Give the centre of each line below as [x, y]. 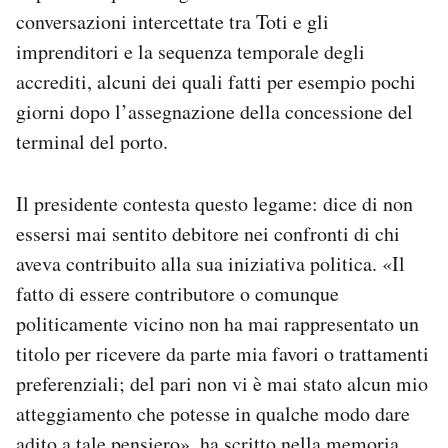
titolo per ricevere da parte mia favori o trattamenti [222, 354]
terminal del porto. [92, 142]
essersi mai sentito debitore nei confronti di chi [208, 234]
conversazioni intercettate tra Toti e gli [172, 22]
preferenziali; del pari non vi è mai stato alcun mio [222, 384]
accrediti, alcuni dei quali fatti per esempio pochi [216, 82]
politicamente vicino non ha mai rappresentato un [217, 324]
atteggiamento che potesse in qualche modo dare [213, 414]
